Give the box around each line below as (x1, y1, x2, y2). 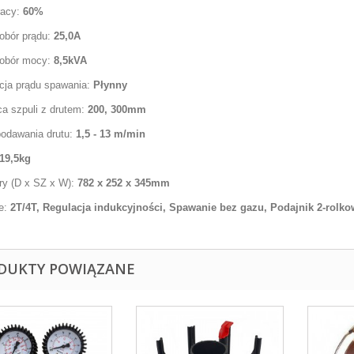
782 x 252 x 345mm (74, 177, 170, 189)
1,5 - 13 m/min (73, 128, 145, 140)
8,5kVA (51, 55, 87, 66)
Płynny (93, 79, 127, 91)
